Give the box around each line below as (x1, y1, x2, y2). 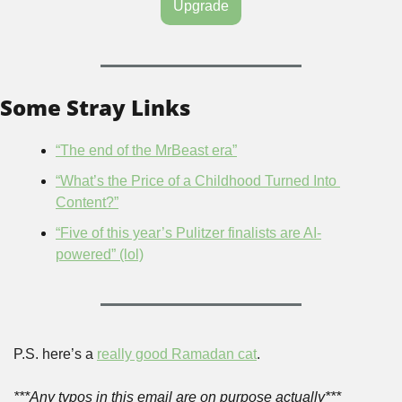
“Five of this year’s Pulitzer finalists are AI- (56, 225, 321, 241)
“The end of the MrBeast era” (56, 143, 237, 159)
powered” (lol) (56, 247, 144, 263)
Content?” (56, 195, 118, 211)
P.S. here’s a (13, 346, 97, 363)
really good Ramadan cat (97, 346, 257, 363)
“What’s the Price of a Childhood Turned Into (56, 173, 336, 189)
